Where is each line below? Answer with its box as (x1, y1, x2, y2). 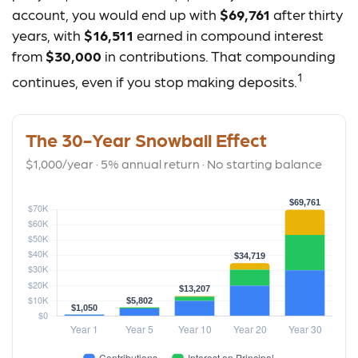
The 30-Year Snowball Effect (26, 128, 267, 150)
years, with (12, 26, 84, 43)
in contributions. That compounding (101, 47, 336, 64)
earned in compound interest (133, 26, 324, 43)
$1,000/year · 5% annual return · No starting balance (26, 156, 322, 171)
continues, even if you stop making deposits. (12, 73, 297, 89)
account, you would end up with (12, 6, 220, 22)
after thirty (270, 6, 343, 22)
